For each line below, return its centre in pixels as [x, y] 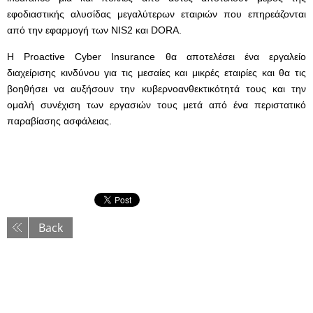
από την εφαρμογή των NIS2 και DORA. [94, 30]
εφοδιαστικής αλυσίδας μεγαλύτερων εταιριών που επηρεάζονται [156, 14]
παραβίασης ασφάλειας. [59, 121]
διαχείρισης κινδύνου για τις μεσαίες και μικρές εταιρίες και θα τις [156, 73]
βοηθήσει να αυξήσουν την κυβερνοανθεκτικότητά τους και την [156, 89]
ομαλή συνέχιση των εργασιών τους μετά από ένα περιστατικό [156, 105]
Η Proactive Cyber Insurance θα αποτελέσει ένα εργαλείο [156, 57]
